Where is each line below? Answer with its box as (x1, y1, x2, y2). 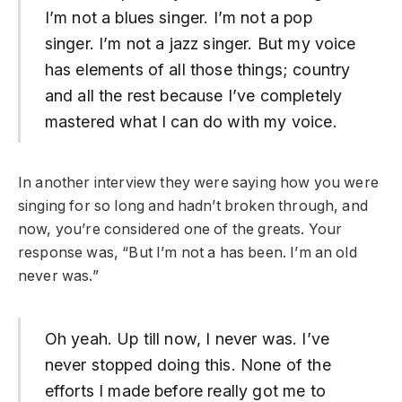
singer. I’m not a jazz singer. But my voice (44, 33, 356, 53)
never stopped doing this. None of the (44, 355, 331, 375)
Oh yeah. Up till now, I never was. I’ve (44, 329, 329, 349)
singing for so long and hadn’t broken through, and (18, 197, 368, 215)
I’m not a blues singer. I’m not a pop (44, 7, 312, 27)
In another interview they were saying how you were (18, 174, 379, 192)
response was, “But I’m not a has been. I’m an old (18, 244, 357, 262)
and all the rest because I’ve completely (44, 85, 343, 105)
